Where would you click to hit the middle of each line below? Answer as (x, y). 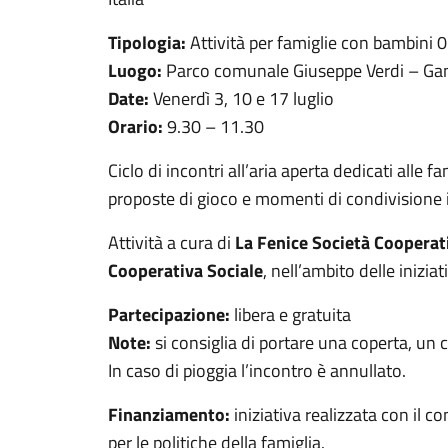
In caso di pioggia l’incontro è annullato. (257, 370)
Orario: (135, 126)
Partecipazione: (169, 314)
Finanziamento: (169, 414)
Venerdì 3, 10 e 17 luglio (241, 98)
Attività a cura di (171, 242)
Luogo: (135, 70)
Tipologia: (147, 42)
